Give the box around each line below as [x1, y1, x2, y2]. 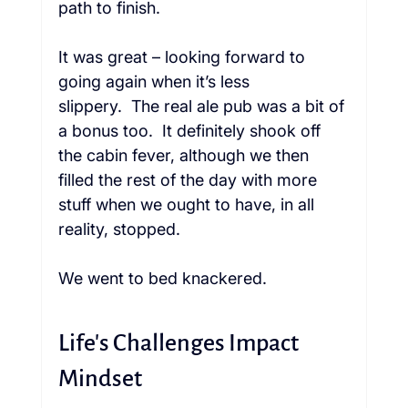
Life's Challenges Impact [57, 331, 302, 357]
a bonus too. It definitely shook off [57, 121, 325, 141]
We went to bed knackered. [57, 269, 271, 289]
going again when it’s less [57, 72, 254, 92]
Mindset [57, 366, 142, 393]
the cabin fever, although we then [57, 146, 313, 166]
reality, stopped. [57, 219, 189, 240]
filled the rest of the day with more [57, 170, 321, 190]
